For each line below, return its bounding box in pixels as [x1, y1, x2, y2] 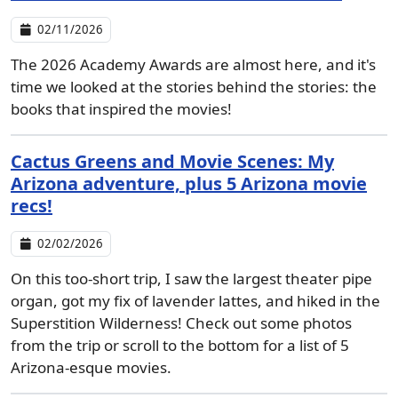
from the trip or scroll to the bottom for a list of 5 [11, 335, 349, 355]
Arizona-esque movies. [11, 357, 171, 378]
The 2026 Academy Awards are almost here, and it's [11, 54, 376, 75]
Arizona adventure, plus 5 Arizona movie [11, 171, 367, 195]
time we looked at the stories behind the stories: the [11, 76, 377, 97]
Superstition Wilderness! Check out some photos [11, 313, 352, 333]
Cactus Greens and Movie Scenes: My [11, 149, 334, 173]
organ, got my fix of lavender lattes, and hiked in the [11, 291, 380, 311]
